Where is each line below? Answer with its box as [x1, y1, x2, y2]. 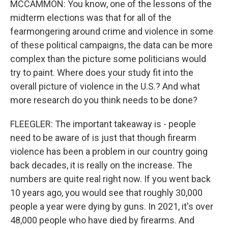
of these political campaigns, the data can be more [10, 40, 213, 50]
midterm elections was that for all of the [10, 12, 172, 23]
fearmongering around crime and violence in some [10, 26, 213, 37]
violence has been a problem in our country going [10, 146, 208, 157]
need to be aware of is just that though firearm [10, 132, 196, 143]
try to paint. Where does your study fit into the [10, 67, 193, 78]
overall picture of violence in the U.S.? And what [10, 81, 200, 92]
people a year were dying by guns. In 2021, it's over [10, 201, 213, 212]
